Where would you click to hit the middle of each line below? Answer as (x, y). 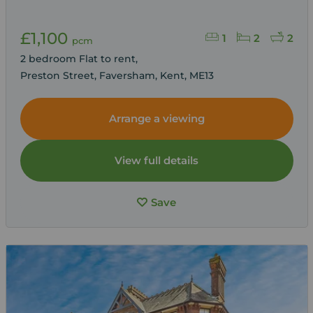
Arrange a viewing (156, 118)
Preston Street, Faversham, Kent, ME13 (117, 75)
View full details (156, 160)
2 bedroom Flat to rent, (80, 58)
